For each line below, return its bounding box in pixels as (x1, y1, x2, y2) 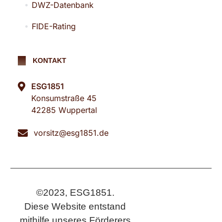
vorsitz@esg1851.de (33, 127, 109, 138)
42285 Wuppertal (31, 105, 97, 115)
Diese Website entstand (24, 201, 126, 212)
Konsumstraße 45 (31, 93, 97, 103)
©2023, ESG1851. (36, 187, 114, 198)
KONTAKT (32, 56, 66, 64)
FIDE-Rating (31, 21, 76, 31)
